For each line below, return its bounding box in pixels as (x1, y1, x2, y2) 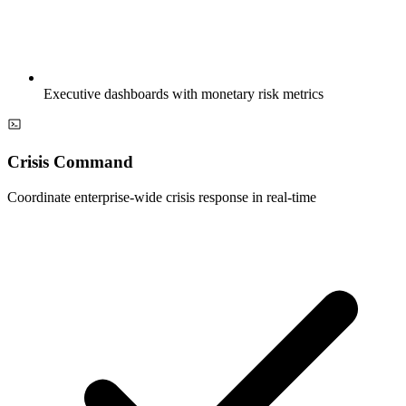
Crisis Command (7, 152, 133, 172)
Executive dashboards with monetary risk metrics (43, 86, 324, 102)
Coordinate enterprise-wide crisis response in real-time (7, 188, 316, 205)
